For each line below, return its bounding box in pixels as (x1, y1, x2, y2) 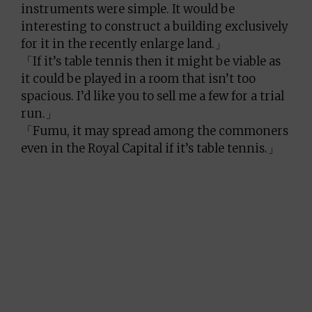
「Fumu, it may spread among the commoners (21, 123, 288, 139)
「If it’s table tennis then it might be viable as (21, 53, 281, 69)
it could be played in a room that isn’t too (21, 70, 256, 86)
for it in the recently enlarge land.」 (21, 36, 226, 52)
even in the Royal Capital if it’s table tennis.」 (21, 140, 279, 156)
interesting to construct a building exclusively (21, 18, 288, 34)
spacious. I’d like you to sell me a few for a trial (21, 88, 284, 104)
